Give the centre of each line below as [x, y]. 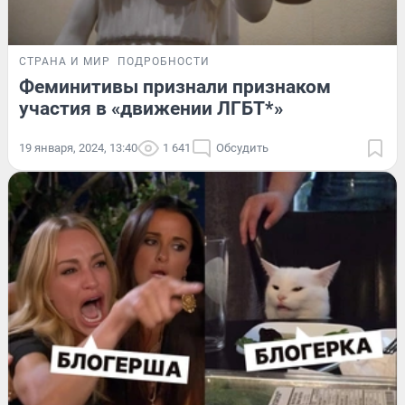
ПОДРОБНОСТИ [164, 61]
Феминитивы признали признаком [175, 86]
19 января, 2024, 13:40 [78, 147]
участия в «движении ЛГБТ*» [151, 108]
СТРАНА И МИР [65, 61]
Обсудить [242, 147]
